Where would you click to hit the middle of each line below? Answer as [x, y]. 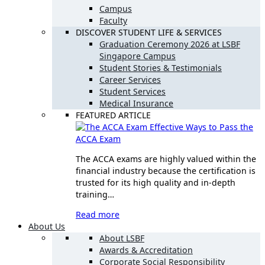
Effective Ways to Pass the [201, 127]
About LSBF [122, 238]
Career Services [130, 79]
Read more [98, 214]
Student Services [132, 91]
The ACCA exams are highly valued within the [166, 159]
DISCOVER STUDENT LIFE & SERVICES [149, 32]
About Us [47, 226]
